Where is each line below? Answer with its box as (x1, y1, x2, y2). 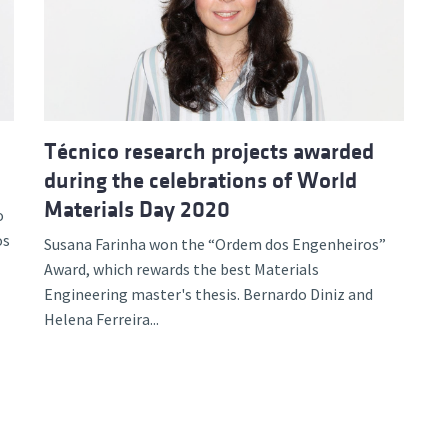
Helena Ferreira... (44, 308, 159, 329)
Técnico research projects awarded (44, 138, 374, 164)
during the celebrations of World (44, 167, 357, 193)
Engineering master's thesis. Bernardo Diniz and (44, 283, 373, 304)
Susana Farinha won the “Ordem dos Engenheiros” (44, 233, 386, 254)
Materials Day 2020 (44, 196, 230, 222)
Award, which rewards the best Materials (44, 258, 319, 279)
